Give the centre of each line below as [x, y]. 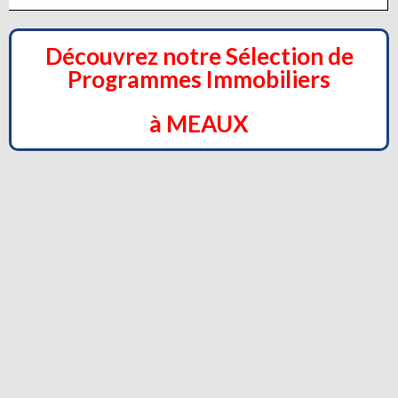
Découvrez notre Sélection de [199, 56]
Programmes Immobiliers [199, 79]
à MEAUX [199, 123]
